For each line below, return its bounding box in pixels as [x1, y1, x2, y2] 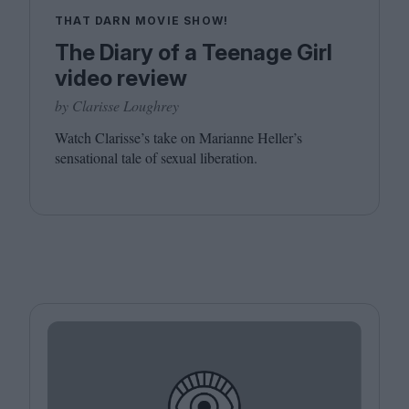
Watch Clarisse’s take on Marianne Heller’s [55, 128, 302, 148]
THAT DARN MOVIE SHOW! [55, 14, 229, 28]
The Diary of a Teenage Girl [55, 39, 332, 67]
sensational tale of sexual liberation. [55, 148, 257, 168]
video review [55, 65, 187, 92]
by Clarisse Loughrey [55, 96, 179, 116]
